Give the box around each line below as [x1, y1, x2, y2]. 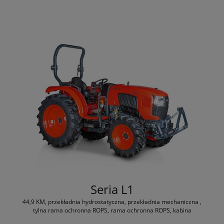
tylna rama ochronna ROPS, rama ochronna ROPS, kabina [32, 205, 191, 214]
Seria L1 [90, 180, 134, 197]
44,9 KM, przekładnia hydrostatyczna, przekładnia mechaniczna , [22, 197, 201, 206]
